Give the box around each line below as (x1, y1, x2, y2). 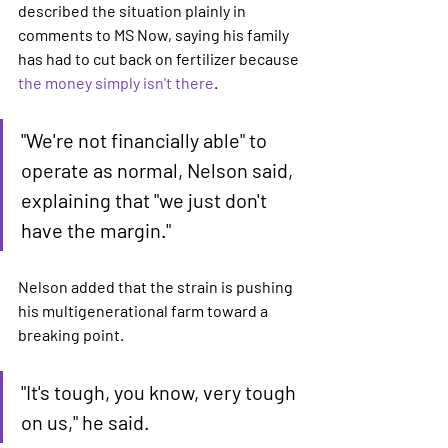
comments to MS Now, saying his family (18, 25, 292, 44)
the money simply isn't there (18, 73, 214, 92)
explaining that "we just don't (21, 188, 271, 212)
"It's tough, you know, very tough (21, 380, 300, 404)
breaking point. (18, 325, 124, 344)
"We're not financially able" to (21, 128, 271, 152)
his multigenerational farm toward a (18, 301, 271, 320)
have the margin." (21, 218, 171, 242)
